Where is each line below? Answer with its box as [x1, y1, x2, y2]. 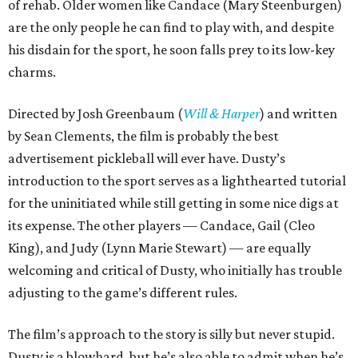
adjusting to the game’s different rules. [8, 284, 237, 301]
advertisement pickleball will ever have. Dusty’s [8, 150, 285, 167]
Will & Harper [183, 105, 260, 122]
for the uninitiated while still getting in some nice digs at [8, 195, 339, 212]
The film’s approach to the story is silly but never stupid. [8, 326, 335, 343]
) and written [260, 105, 337, 122]
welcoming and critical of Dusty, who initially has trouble [8, 262, 342, 279]
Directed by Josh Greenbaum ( [8, 105, 183, 122]
